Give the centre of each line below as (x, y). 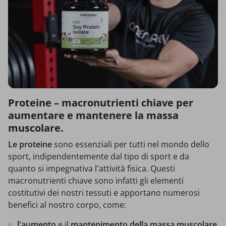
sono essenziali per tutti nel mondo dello (131, 144)
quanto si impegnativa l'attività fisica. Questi (92, 168)
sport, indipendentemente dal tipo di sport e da (99, 156)
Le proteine (30, 144)
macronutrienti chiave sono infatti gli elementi (96, 180)
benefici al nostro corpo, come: (67, 205)
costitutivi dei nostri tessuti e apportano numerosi (104, 192)
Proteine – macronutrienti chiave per (101, 102)
